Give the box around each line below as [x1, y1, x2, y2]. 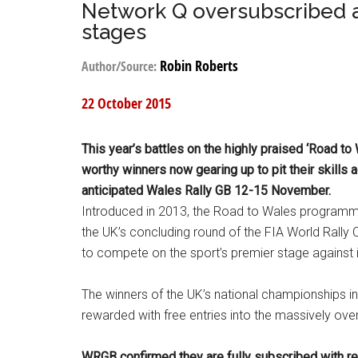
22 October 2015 [82, 93, 171, 113]
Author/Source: [82, 58, 160, 75]
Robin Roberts [160, 56, 238, 76]
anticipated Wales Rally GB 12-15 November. [82, 183, 331, 198]
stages [82, 20, 146, 44]
